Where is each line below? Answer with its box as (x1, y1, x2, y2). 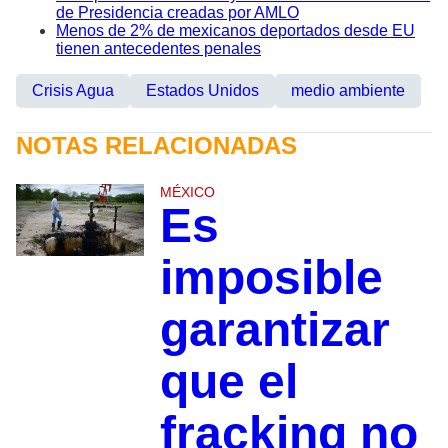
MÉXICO (159, 184, 215, 201)
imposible (159, 251, 383, 305)
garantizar (159, 303, 390, 357)
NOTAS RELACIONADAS (16, 132, 297, 160)
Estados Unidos (146, 82, 259, 100)
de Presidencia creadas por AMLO (56, 4, 299, 22)
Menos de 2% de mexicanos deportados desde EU (56, 22, 415, 40)
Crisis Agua (32, 82, 114, 100)
